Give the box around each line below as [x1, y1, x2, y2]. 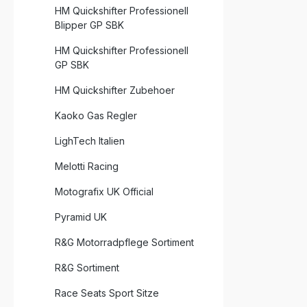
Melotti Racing [55, 160, 119, 172]
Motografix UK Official [55, 186, 153, 197]
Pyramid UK [55, 211, 107, 223]
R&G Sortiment [55, 262, 119, 273]
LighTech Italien [55, 135, 125, 147]
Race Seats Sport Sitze [55, 287, 159, 299]
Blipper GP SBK [55, 19, 124, 31]
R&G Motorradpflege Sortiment [55, 236, 194, 248]
